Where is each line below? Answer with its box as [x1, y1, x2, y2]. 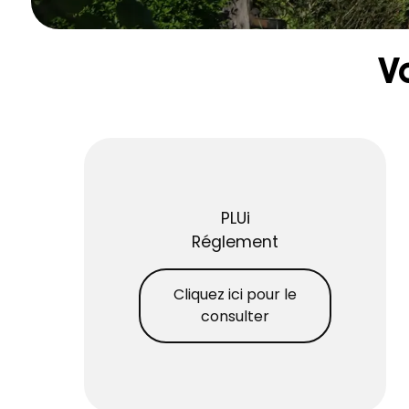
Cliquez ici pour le [173, 283, 297, 305]
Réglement [192, 230, 278, 253]
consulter [201, 305, 269, 327]
